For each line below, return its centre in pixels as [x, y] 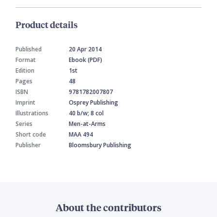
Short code [31, 135]
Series [24, 124]
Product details [46, 25]
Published [29, 49]
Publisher [28, 145]
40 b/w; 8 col [86, 113]
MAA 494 [81, 135]
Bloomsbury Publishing [100, 145]
